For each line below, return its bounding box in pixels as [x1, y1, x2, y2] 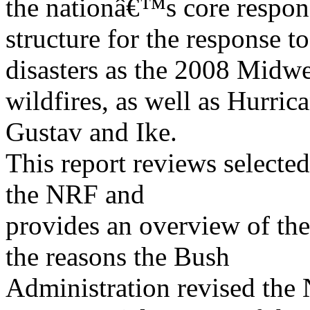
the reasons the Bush [6, 241, 230, 271]
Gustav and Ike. [6, 117, 177, 147]
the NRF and [6, 179, 145, 209]
